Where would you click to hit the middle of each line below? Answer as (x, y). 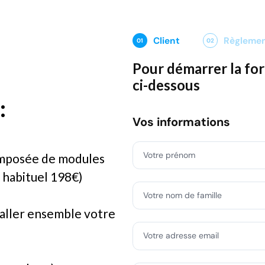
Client (167, 41)
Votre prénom (169, 155)
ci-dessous (166, 85)
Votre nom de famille (182, 195)
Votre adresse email (181, 236)
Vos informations (181, 122)
